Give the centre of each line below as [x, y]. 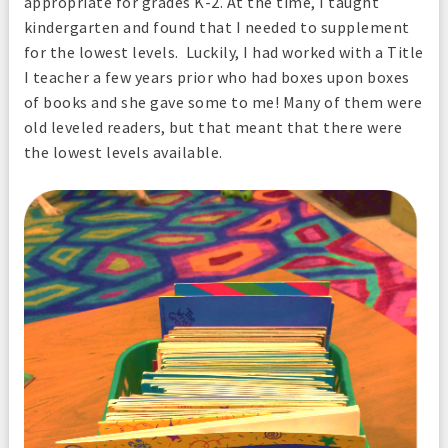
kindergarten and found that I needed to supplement [216, 26]
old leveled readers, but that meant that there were [213, 126]
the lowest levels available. [126, 151]
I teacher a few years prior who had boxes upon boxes [216, 76]
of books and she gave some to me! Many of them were [223, 101]
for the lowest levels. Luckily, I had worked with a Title [223, 51]
